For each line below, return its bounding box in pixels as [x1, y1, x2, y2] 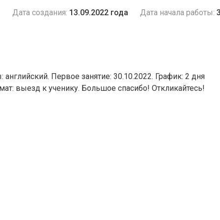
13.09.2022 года [69, 8, 128, 17]
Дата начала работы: [140, 8, 215, 17]
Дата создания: [12, 8, 67, 17]
